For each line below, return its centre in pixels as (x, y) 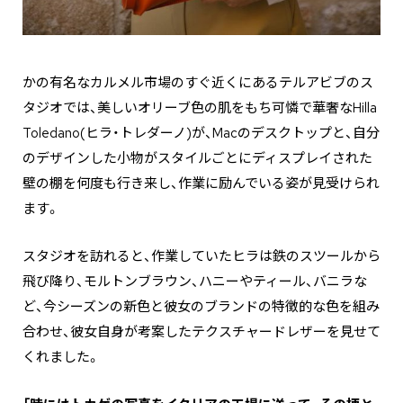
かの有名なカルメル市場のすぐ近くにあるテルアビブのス (198, 83)
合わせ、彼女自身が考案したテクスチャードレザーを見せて (201, 332)
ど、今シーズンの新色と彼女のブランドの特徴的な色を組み (201, 307)
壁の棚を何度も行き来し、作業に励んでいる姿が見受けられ (201, 184)
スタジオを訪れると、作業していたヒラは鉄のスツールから (201, 256)
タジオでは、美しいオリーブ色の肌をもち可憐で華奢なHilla (200, 108)
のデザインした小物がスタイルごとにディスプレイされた (197, 158)
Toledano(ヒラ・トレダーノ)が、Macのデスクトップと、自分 (201, 133)
